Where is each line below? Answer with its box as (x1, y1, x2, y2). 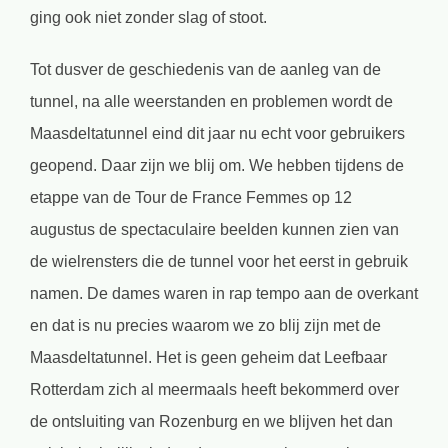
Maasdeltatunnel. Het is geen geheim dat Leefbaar (30, 348, 387, 366)
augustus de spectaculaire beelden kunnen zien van (30, 220, 399, 238)
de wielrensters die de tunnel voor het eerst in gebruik (30, 252, 408, 270)
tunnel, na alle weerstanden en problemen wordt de (30, 92, 393, 110)
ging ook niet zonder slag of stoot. (30, 8, 267, 26)
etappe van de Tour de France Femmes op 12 (30, 188, 352, 206)
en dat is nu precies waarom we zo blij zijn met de (30, 316, 381, 334)
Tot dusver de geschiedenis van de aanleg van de (30, 60, 381, 78)
